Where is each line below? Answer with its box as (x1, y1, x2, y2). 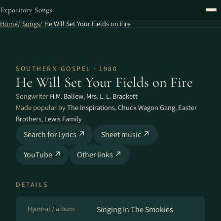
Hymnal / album (28, 204, 75, 213)
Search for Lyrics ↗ (24, 129, 85, 140)
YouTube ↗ (24, 149, 61, 160)
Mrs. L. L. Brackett (86, 91, 138, 101)
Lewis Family (44, 114, 82, 123)
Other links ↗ (77, 149, 122, 160)
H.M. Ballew (50, 91, 83, 101)
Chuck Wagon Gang (118, 103, 175, 112)
